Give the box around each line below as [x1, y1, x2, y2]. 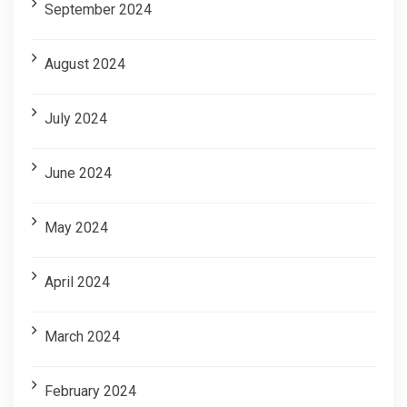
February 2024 [45, 382, 136, 400]
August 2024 [45, 55, 125, 73]
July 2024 [45, 109, 107, 127]
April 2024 [45, 273, 110, 291]
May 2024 [45, 218, 108, 236]
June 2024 [45, 164, 112, 182]
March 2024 [45, 327, 120, 345]
